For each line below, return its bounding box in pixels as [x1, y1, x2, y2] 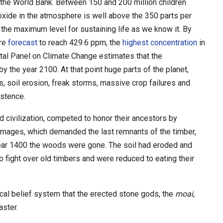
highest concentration [122, 37, 197, 47]
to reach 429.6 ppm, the [37, 37, 122, 47]
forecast [8, 37, 37, 47]
